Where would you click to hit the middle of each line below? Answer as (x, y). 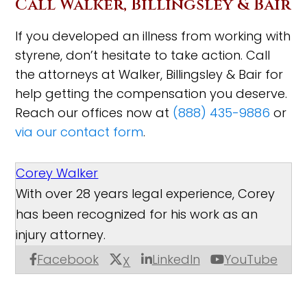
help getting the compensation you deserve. (151, 93)
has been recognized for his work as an (137, 214)
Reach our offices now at (94, 112)
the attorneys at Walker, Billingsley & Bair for (149, 74)
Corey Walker (57, 173)
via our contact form (79, 132)
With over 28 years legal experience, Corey (146, 193)
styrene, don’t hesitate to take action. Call (143, 55)
